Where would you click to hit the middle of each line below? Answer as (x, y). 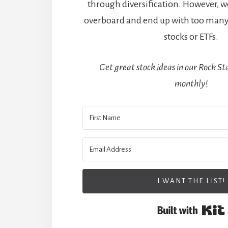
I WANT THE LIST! (191, 181)
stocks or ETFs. (191, 37)
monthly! (191, 84)
